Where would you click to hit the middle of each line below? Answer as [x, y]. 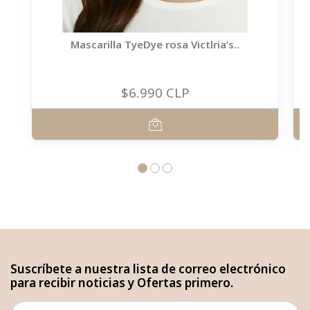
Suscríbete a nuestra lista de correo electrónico [148, 269]
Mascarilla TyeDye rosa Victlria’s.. [155, 44]
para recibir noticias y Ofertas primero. [122, 283]
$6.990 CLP [155, 92]
